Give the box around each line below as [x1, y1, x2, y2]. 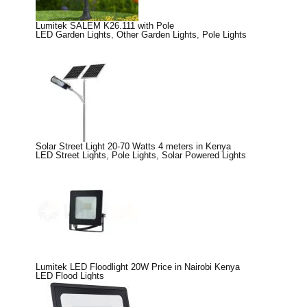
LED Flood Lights [36, 270, 104, 281]
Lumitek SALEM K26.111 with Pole [36, 20, 174, 31]
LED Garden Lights [36, 29, 111, 40]
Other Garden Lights [116, 29, 197, 40]
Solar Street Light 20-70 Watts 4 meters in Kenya [36, 140, 231, 151]
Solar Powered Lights [162, 149, 246, 160]
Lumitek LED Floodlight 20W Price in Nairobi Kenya [36, 261, 240, 272]
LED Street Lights [36, 149, 106, 160]
